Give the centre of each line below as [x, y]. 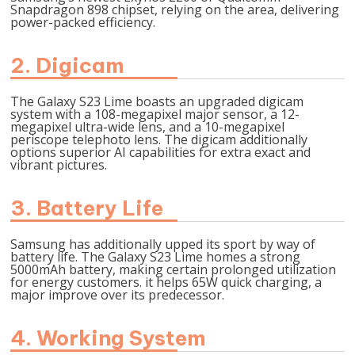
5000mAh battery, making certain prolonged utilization [174, 269]
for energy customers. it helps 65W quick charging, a [166, 282]
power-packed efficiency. [83, 22]
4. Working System [109, 338]
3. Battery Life [87, 208]
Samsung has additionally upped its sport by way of [163, 244]
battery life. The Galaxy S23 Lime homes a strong [156, 257]
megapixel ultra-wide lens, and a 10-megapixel [148, 127]
